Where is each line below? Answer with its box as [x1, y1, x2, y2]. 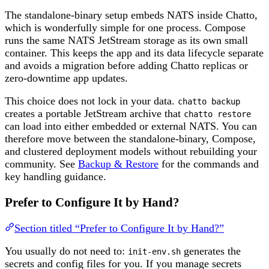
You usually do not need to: [5, 245, 128, 258]
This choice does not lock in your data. [5, 95, 178, 107]
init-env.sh [128, 247, 181, 257]
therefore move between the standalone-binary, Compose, [5, 133, 256, 145]
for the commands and [159, 158, 259, 171]
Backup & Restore [78, 158, 159, 171]
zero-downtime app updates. [5, 71, 128, 84]
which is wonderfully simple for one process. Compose [5, 21, 246, 34]
